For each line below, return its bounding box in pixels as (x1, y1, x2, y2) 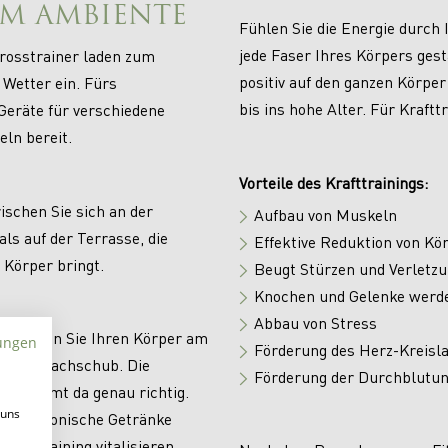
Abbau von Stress (253, 311, 377, 333)
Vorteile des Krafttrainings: (238, 171, 428, 193)
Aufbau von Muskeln (253, 203, 397, 225)
